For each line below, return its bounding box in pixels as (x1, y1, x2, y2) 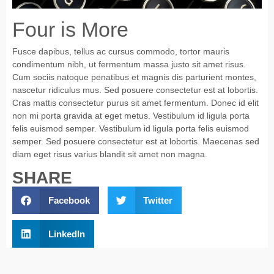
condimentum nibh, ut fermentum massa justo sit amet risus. (12, 59, 246, 69)
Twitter (143, 194, 172, 206)
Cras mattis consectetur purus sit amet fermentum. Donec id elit (12, 97, 259, 108)
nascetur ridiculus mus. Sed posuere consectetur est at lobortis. (12, 84, 258, 95)
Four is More (12, 17, 128, 41)
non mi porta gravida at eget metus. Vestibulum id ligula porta (12, 110, 250, 120)
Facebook (48, 194, 90, 206)
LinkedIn (48, 228, 85, 239)
